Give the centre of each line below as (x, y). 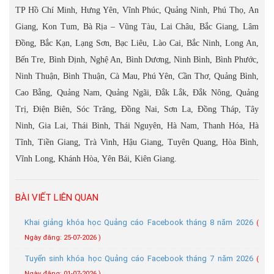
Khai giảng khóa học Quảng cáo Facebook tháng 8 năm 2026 (140, 222)
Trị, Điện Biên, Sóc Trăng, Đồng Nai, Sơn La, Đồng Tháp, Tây (137, 109)
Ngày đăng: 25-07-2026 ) (63, 238)
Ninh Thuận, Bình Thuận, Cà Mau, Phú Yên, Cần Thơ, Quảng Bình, (137, 76)
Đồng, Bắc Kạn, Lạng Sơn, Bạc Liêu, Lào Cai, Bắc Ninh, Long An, (137, 43)
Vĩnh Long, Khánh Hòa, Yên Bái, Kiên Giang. (96, 159)
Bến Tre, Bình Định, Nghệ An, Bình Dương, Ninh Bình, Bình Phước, (137, 60)
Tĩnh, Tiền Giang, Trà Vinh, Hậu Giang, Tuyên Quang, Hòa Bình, (137, 142)
